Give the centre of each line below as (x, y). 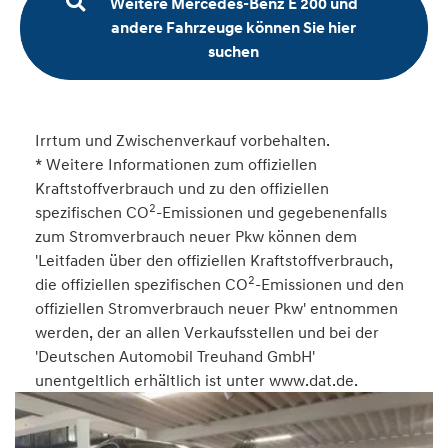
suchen (233, 52)
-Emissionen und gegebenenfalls (271, 212)
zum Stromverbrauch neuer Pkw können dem (196, 236)
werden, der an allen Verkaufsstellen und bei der (207, 332)
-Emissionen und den (329, 284)
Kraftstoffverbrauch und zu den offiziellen (182, 188)
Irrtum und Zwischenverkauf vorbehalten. (182, 140)
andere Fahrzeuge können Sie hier (233, 28)
